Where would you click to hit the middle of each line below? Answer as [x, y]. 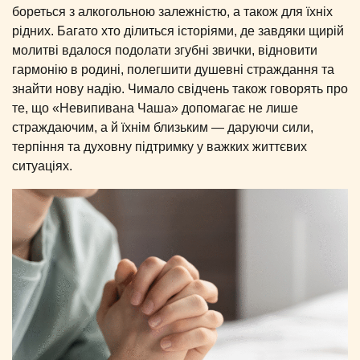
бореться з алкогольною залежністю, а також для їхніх [172, 12]
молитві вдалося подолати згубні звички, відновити [165, 51]
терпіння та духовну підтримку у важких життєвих [160, 147]
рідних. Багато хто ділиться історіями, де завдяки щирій [178, 31]
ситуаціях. [42, 166]
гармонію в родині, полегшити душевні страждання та [173, 70]
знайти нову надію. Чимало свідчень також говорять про [180, 89]
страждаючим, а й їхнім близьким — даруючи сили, [163, 128]
